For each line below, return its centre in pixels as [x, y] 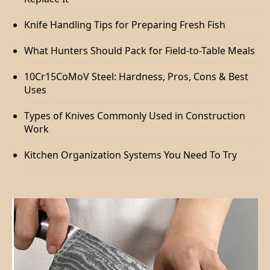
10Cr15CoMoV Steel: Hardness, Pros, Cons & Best [136, 77]
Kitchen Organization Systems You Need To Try [130, 155]
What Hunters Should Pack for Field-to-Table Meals [140, 51]
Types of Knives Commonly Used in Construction [135, 116]
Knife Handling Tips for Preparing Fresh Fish [125, 25]
